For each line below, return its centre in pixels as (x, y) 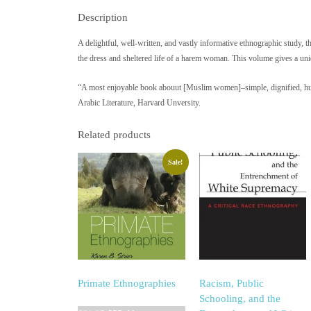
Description (103, 18)
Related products (114, 134)
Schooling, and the (239, 298)
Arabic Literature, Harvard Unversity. (139, 102)
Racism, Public (231, 283)
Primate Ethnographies (127, 283)
